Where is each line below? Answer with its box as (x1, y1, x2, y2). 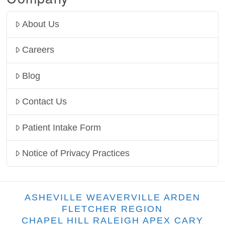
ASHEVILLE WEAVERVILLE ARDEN (24, 192, 200, 202)
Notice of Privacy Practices (22, 148, 130, 158)
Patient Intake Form (22, 122, 101, 133)
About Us (22, 19, 60, 30)
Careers (22, 45, 55, 55)
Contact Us (22, 96, 67, 107)
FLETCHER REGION (62, 203, 163, 214)
